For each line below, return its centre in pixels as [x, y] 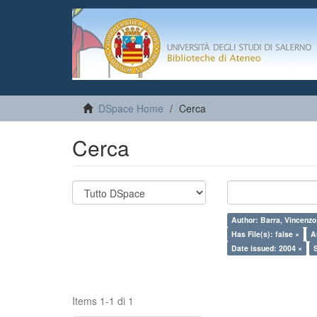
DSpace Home [131, 108]
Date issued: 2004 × [267, 248]
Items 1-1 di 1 [103, 301]
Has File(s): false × [266, 234]
